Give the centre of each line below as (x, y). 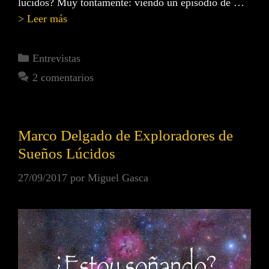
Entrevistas (56, 59)
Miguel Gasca (118, 178)
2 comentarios (63, 78)
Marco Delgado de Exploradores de (125, 136)
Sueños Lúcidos (67, 154)
